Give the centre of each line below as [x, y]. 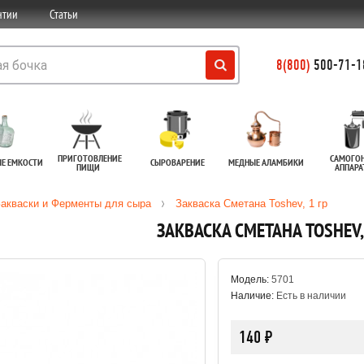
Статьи [64, 14]
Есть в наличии [310, 296]
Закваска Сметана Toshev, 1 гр [251, 204]
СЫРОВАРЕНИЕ [178, 162]
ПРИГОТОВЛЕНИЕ [89, 158]
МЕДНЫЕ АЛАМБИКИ [266, 162]
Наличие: [252, 296]
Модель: [250, 279]
